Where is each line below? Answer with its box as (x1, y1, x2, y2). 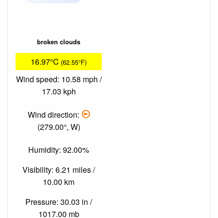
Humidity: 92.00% (28, 144, 89, 155)
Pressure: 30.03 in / (25, 196, 92, 207)
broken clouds (37, 37, 80, 47)
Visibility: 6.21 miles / (22, 163, 95, 175)
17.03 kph (41, 86, 76, 97)
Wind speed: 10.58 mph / (16, 73, 102, 85)
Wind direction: (28, 109, 81, 120)
